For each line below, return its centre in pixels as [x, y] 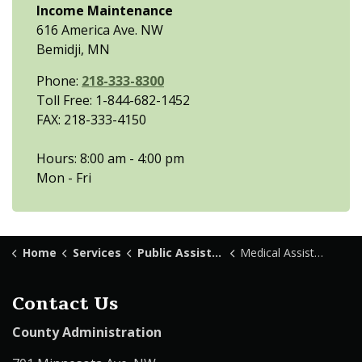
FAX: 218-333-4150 [91, 120]
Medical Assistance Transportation [277, 253]
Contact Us [65, 304]
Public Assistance [174, 253]
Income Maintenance [105, 11]
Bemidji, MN [73, 49]
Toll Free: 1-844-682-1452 [113, 100]
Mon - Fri [64, 178]
